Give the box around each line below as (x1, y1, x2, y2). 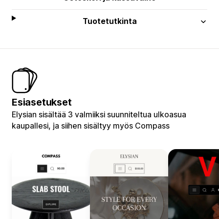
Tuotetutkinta (82, 16, 137, 26)
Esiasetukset (12, 96, 72, 108)
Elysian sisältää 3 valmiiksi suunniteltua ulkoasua (12, 109, 186, 119)
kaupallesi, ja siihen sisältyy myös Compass (12, 120, 170, 131)
